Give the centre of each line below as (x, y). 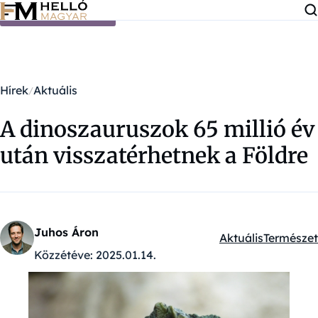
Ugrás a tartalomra (58, 13)
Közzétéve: (64, 255)
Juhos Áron (66, 232)
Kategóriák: (250, 246)
